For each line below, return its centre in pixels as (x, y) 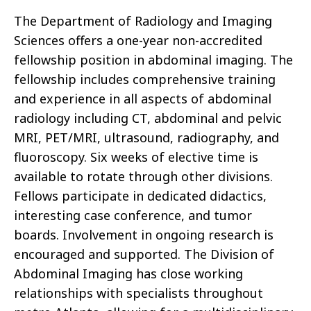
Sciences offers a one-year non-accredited (138, 41)
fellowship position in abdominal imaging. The (153, 60)
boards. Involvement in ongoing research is (144, 235)
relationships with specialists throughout (138, 293)
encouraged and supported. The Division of (144, 254)
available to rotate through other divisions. (143, 177)
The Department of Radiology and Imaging (143, 21)
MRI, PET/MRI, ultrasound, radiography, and (146, 138)
